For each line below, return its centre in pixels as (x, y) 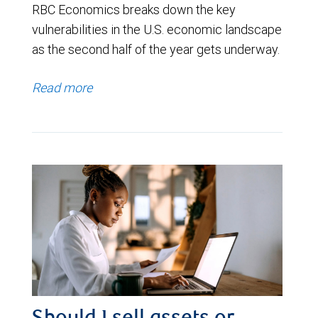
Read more (62, 88)
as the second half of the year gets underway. (156, 50)
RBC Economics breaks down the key (134, 10)
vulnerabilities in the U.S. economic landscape (157, 30)
